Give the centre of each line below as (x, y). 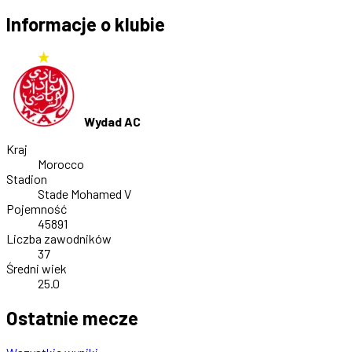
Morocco (61, 164)
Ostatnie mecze (72, 318)
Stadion (27, 179)
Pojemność (37, 209)
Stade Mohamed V (84, 194)
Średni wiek (37, 269)
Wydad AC (112, 122)
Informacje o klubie (86, 24)
